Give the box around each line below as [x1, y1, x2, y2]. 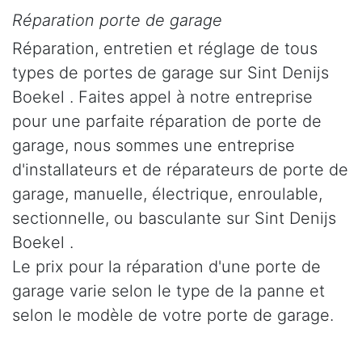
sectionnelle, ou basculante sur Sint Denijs [12, 208, 336, 228]
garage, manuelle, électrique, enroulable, [12, 183, 322, 204]
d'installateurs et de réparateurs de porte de [12, 159, 348, 179]
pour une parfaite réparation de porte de [12, 111, 322, 131]
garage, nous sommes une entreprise [12, 135, 295, 155]
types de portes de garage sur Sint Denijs [12, 62, 329, 82]
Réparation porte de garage [12, 10, 222, 30]
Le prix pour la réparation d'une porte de [12, 256, 321, 276]
